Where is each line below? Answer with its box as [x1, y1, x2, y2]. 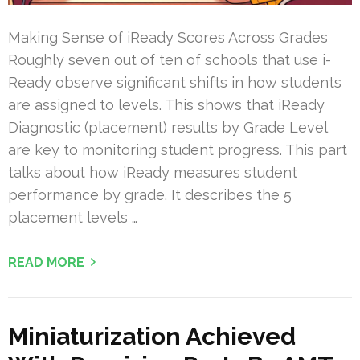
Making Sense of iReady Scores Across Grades [8, 28, 328, 46]
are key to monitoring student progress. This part [8, 141, 347, 158]
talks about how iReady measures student [8, 163, 297, 181]
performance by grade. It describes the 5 [8, 186, 292, 203]
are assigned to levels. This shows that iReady [8, 96, 325, 113]
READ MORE [8, 254, 84, 270]
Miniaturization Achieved [8, 321, 296, 350]
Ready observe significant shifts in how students [8, 73, 342, 91]
